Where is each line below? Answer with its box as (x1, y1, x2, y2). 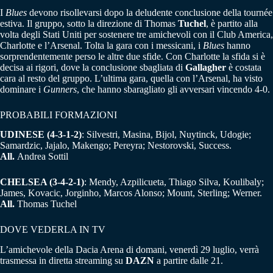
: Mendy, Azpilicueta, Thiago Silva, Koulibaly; (84, 177, 264, 188)
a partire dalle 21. (154, 255, 223, 266)
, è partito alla (206, 18, 258, 29)
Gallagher (185, 62, 226, 73)
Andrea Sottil (15, 151, 68, 162)
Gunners (43, 83, 77, 94)
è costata (226, 62, 261, 73)
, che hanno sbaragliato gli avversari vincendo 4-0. (77, 83, 270, 94)
